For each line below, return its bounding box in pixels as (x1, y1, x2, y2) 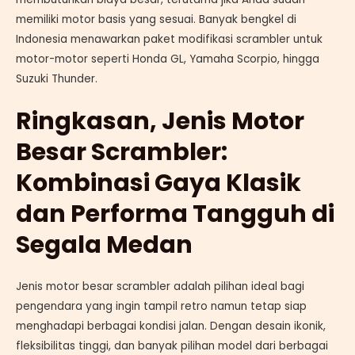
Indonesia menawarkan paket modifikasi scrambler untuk (16, 31, 323, 47)
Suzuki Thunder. (16, 71, 97, 86)
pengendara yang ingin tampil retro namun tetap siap (16, 298, 307, 314)
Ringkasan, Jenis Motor (16, 104, 304, 138)
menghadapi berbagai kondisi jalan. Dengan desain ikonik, (16, 318, 326, 334)
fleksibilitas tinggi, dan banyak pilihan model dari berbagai (16, 338, 328, 353)
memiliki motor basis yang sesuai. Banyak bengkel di (16, 11, 296, 27)
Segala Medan (16, 227, 193, 261)
